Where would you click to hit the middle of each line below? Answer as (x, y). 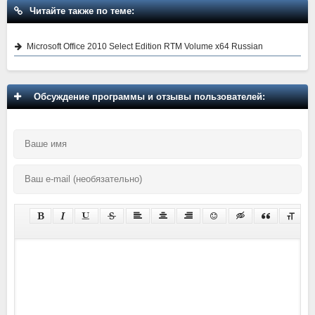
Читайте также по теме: (82, 11)
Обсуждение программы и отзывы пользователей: (147, 97)
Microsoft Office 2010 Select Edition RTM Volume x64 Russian (145, 47)
